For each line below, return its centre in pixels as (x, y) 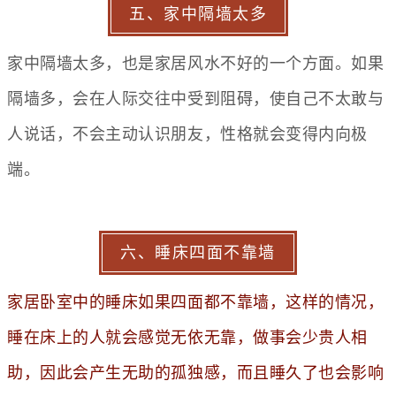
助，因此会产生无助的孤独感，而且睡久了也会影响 (196, 372)
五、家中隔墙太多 (198, 14)
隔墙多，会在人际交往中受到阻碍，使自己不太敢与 (196, 98)
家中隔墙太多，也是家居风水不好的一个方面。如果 (196, 63)
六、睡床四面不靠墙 (198, 252)
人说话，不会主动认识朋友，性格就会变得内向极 (187, 133)
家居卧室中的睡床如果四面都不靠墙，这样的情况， (196, 301)
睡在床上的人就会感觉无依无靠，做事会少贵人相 (187, 337)
